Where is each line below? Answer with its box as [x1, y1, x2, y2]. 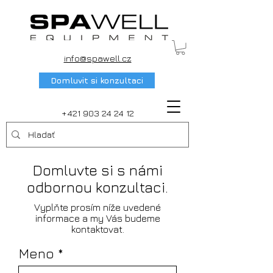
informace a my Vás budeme [35, 212, 160, 224]
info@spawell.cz [63, 52, 132, 63]
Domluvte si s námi [32, 161, 163, 179]
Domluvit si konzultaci [51, 74, 143, 85]
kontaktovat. [71, 223, 124, 235]
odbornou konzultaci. [27, 178, 168, 196]
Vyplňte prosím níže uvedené [34, 201, 161, 213]
